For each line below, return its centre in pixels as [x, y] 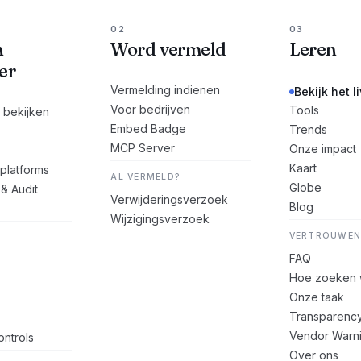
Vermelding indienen [166, 90]
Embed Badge [149, 129]
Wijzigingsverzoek [160, 219]
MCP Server [143, 148]
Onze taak [316, 297]
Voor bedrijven [151, 109]
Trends [308, 129]
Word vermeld [168, 49]
